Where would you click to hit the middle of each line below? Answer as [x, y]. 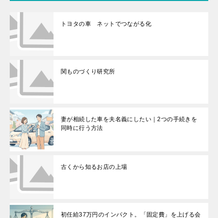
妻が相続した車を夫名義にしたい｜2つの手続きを [129, 119]
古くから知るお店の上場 [94, 167]
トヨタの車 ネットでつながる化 [106, 24]
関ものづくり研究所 [88, 71]
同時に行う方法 [82, 128]
